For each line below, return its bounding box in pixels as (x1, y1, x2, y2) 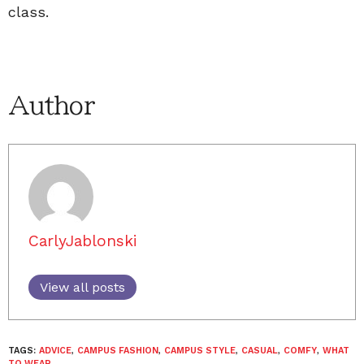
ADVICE (39, 344, 71, 356)
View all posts (40, 279, 125, 295)
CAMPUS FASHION (77, 344, 158, 356)
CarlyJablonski (28, 231, 137, 250)
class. (8, 2, 49, 20)
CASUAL (241, 344, 278, 356)
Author (8, 93, 94, 118)
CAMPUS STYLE (164, 344, 236, 356)
